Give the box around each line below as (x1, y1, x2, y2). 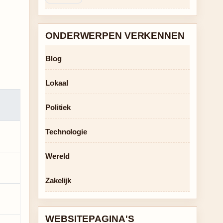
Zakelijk (45, 176, 72, 185)
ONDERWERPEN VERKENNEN (45, 30, 185, 41)
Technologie (45, 127, 87, 136)
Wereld (45, 152, 70, 160)
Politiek (45, 103, 71, 111)
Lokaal (45, 79, 68, 87)
